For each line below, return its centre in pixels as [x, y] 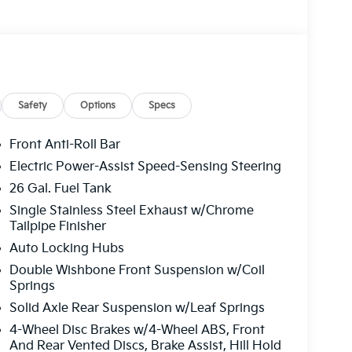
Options [98, 105]
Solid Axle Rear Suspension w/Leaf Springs [137, 309]
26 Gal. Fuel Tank [60, 189]
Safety [33, 105]
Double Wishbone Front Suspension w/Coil [137, 271]
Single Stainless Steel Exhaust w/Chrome [131, 211]
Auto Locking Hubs [66, 249]
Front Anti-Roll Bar [64, 145]
